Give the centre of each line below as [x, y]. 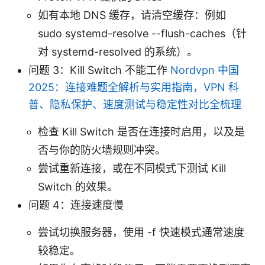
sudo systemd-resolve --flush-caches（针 [142, 33]
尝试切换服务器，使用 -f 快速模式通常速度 [141, 232]
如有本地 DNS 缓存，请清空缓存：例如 [132, 15]
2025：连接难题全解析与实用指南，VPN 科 [134, 87]
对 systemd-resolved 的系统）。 [118, 51]
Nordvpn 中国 [205, 70]
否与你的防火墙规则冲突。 [102, 150]
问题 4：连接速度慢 [76, 205]
